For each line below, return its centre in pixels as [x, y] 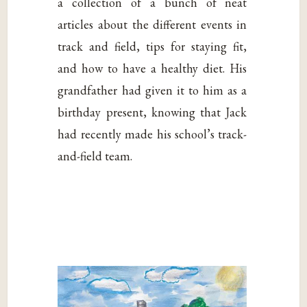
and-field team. [95, 156]
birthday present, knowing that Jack [152, 112]
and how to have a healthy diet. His [152, 69]
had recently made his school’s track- [152, 134]
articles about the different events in [152, 25]
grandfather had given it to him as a [152, 90]
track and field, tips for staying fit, [152, 47]
